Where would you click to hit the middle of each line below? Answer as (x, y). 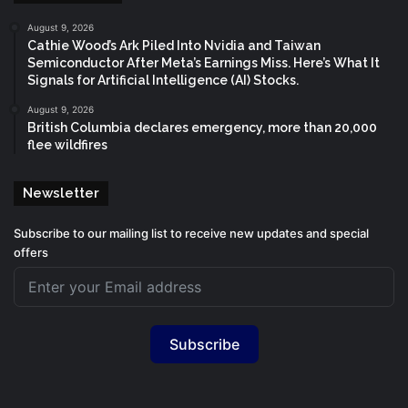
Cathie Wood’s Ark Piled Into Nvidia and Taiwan (174, 45)
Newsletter (61, 193)
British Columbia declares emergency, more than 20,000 (202, 127)
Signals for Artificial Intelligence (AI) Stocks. (163, 80)
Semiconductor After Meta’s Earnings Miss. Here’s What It (204, 62)
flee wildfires (67, 144)
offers (31, 252)
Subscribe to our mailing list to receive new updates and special (191, 233)
